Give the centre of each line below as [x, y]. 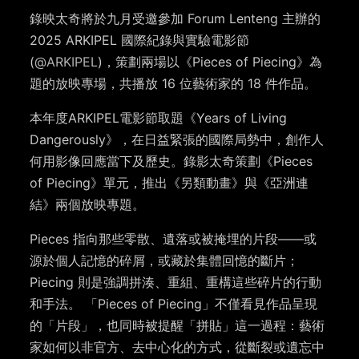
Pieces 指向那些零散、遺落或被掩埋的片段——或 [173, 239]
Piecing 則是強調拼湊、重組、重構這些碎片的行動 [176, 282]
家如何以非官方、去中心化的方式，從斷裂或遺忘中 [177, 347]
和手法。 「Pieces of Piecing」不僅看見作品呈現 [174, 304]
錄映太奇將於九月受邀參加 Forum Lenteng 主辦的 [175, 19]
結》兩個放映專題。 [88, 205]
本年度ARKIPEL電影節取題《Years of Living [159, 118]
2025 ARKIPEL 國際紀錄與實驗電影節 [140, 40]
